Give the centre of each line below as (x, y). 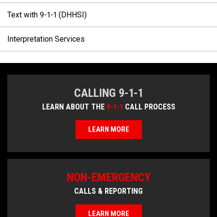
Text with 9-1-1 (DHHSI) (47, 15)
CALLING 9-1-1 (108, 93)
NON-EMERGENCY (108, 178)
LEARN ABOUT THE (74, 107)
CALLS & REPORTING (108, 191)
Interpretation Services (46, 39)
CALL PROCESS (149, 107)
